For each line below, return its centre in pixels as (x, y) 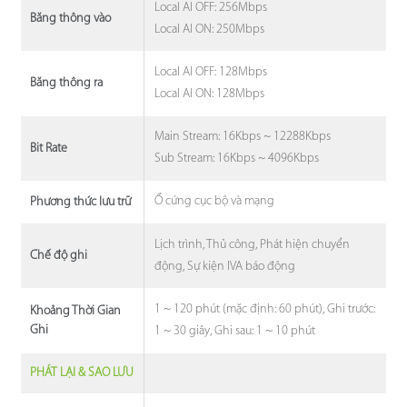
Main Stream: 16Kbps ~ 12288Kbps (243, 137)
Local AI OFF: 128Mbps (211, 72)
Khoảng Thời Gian (75, 312)
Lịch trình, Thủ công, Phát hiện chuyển (253, 244)
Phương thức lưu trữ (80, 202)
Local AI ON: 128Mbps (210, 94)
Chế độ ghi (58, 256)
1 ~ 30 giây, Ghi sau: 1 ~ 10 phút (235, 332)
